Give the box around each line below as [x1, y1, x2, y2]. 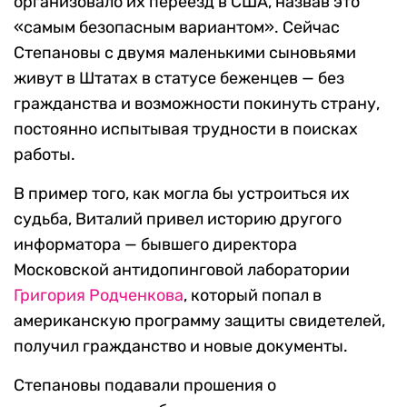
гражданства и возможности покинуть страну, [14, 94, 380, 114]
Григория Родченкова [14, 285, 184, 306]
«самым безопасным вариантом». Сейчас [14, 17, 340, 38]
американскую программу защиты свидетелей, [14, 311, 385, 332]
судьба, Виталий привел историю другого [14, 209, 342, 230]
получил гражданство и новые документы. [14, 336, 348, 357]
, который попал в [184, 285, 322, 306]
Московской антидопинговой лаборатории [14, 260, 350, 281]
